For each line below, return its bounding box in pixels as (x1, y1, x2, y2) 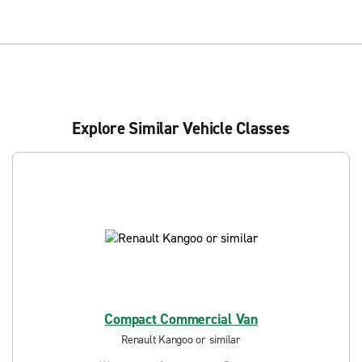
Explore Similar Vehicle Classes (72, 117, 290, 140)
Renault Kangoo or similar (121, 332, 241, 347)
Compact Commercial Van (104, 309, 258, 329)
